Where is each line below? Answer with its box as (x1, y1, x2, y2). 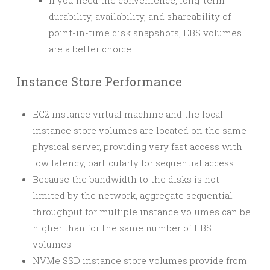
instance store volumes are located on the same (33, 124, 246, 136)
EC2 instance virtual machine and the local (33, 108, 223, 120)
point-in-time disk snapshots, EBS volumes (49, 27, 242, 39)
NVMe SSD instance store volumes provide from (33, 254, 247, 266)
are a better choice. (49, 43, 133, 55)
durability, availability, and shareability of (49, 10, 231, 22)
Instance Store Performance (16, 74, 182, 89)
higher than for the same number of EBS (33, 222, 212, 234)
